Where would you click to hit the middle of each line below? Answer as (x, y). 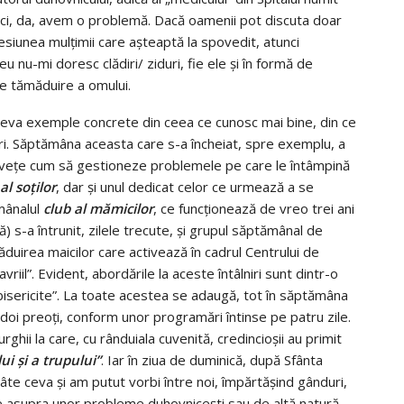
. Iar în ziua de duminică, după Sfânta (212, 359)
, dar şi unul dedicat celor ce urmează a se (185, 186)
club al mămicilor (98, 208)
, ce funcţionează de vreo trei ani (254, 208)
